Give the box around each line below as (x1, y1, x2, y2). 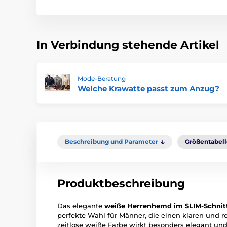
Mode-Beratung (78, 74, 126, 83)
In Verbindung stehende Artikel (36, 38, 219, 52)
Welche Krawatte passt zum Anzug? (78, 84, 219, 94)
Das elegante (57, 202, 104, 210)
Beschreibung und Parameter (65, 138, 158, 146)
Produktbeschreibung (57, 177, 185, 191)
